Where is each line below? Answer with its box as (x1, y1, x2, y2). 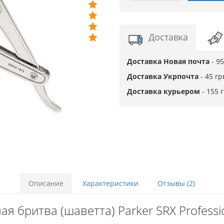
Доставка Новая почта (127, 56, 211, 66)
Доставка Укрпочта (127, 71, 200, 81)
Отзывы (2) (157, 178, 195, 188)
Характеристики (82, 178, 138, 188)
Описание (28, 178, 63, 188)
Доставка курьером (127, 86, 202, 96)
